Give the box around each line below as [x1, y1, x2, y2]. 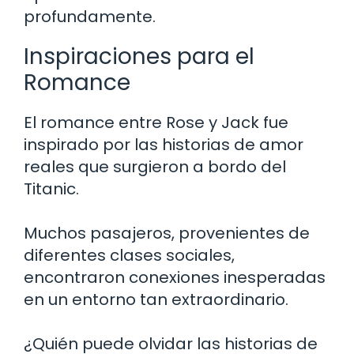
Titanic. [24, 177, 79, 200]
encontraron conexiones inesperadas [24, 265, 326, 288]
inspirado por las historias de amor [24, 133, 303, 156]
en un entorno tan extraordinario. [24, 288, 288, 311]
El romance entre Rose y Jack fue [24, 111, 288, 134]
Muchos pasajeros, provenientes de [24, 221, 310, 244]
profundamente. [24, 5, 156, 28]
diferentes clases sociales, [24, 243, 235, 266]
